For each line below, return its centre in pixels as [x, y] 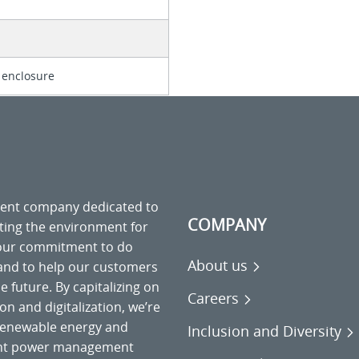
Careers [213, 298]
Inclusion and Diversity [264, 331]
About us [218, 266]
